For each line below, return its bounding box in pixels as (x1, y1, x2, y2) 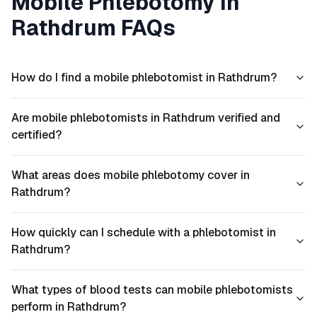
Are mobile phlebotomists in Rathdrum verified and (11, 110, 280, 125)
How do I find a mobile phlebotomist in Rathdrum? (11, 70, 277, 85)
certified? (11, 127, 62, 142)
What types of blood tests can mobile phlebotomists (11, 282, 293, 297)
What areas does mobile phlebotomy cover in (11, 168, 250, 183)
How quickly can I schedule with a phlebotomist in (11, 225, 276, 240)
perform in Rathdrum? (11, 299, 126, 314)
